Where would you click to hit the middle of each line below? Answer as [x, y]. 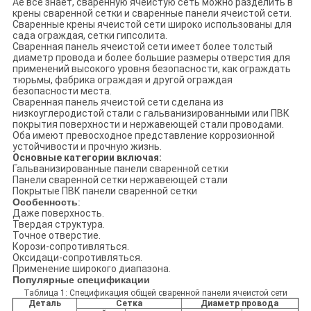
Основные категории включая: [87, 158]
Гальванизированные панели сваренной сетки [120, 169]
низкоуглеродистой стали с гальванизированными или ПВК [151, 114]
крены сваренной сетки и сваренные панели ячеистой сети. [152, 14]
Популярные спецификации [81, 280]
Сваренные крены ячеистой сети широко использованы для [152, 25]
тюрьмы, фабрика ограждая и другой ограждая [122, 80]
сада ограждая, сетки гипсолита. [90, 36]
